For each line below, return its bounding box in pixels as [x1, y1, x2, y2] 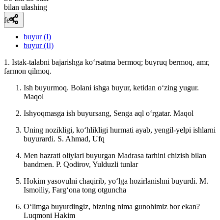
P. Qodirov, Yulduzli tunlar [56, 160, 138, 168]
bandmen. [24, 160, 56, 168]
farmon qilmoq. [4, 66, 52, 75]
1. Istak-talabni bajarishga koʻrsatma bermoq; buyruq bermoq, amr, [4, 57, 210, 66]
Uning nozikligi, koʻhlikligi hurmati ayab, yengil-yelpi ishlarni [24, 125, 216, 134]
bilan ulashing [4, 2, 47, 11]
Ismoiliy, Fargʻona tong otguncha [24, 185, 126, 194]
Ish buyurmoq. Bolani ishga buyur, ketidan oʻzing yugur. [24, 83, 199, 92]
